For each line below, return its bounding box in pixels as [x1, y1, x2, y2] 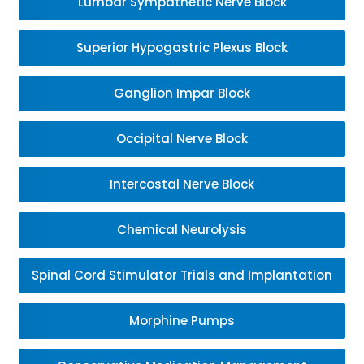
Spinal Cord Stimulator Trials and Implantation [32, 266, 332, 284]
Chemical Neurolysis [117, 221, 247, 238]
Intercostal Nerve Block [110, 175, 254, 193]
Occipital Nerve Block [116, 130, 248, 147]
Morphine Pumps [129, 312, 235, 329]
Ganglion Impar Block [114, 84, 250, 102]
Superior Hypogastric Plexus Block [76, 39, 288, 56]
